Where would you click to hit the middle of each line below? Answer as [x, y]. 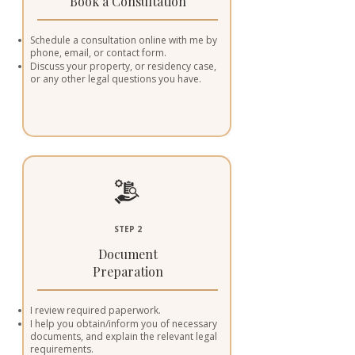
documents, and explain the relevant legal [124, 336]
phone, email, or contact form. [98, 53]
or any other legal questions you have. [116, 79]
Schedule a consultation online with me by [124, 40]
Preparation [128, 271]
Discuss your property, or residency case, [123, 66]
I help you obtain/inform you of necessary [124, 324]
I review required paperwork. [95, 310]
